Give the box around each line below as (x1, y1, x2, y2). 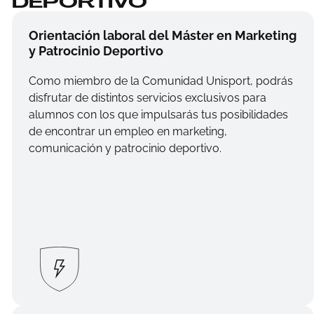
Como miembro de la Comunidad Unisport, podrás (28, 74, 293, 88)
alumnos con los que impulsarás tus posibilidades (28, 108, 288, 122)
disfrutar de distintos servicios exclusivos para (28, 91, 266, 105)
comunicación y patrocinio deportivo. (28, 142, 221, 156)
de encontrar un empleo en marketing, (28, 125, 227, 139)
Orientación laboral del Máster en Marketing (28, 28, 296, 43)
